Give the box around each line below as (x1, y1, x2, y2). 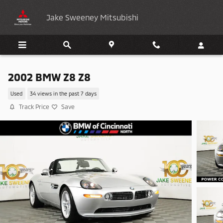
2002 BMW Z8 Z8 (8, 71, 91, 83)
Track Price (19, 103, 49, 110)
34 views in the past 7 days (29, 90, 97, 97)
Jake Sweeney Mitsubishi (46, 12, 138, 22)
